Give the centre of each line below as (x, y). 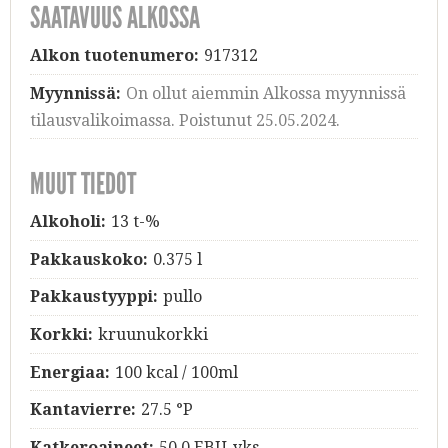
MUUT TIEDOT (83, 184)
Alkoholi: (68, 222)
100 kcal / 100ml (176, 372)
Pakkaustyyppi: (94, 297)
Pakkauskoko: (89, 259)
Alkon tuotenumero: (114, 56)
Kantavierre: (83, 410)
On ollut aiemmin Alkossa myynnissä (265, 93)
